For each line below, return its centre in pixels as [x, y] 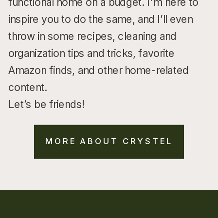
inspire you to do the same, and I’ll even [100, 19]
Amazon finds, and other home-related [98, 70]
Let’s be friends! [46, 104]
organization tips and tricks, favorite [91, 53]
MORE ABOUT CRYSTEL [109, 141]
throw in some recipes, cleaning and [92, 36]
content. [27, 87]
